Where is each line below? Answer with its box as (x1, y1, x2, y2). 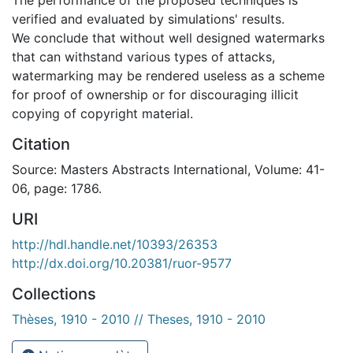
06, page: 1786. (12, 180, 102, 196)
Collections (12, 284, 96, 303)
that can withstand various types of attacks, (12, 48, 275, 65)
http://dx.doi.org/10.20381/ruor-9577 (12, 255, 232, 271)
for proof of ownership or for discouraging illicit (12, 86, 299, 102)
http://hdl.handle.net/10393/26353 (12, 236, 217, 252)
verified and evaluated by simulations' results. (12, 10, 284, 27)
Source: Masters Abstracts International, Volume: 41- (12, 161, 325, 177)
